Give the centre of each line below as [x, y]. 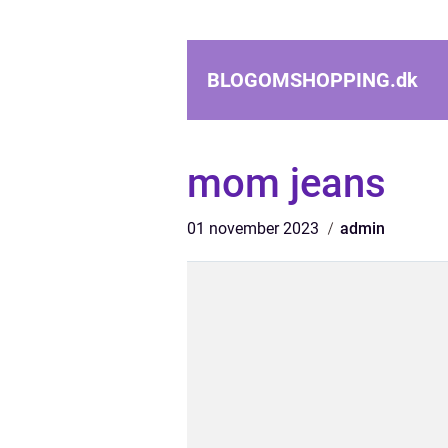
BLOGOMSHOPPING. [301, 80]
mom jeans [286, 183]
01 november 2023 [255, 228]
